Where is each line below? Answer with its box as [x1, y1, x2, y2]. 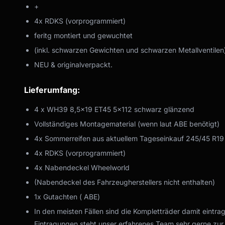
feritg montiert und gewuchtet [34, 31, 133, 40]
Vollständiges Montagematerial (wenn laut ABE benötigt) [34, 119, 219, 128]
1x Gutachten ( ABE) [34, 192, 100, 201]
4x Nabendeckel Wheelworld [34, 163, 130, 172]
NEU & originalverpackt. [34, 60, 113, 69]
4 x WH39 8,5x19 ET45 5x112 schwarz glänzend [34, 104, 194, 114]
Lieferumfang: [24, 84, 80, 95]
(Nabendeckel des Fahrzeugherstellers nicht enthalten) [34, 177, 215, 186]
